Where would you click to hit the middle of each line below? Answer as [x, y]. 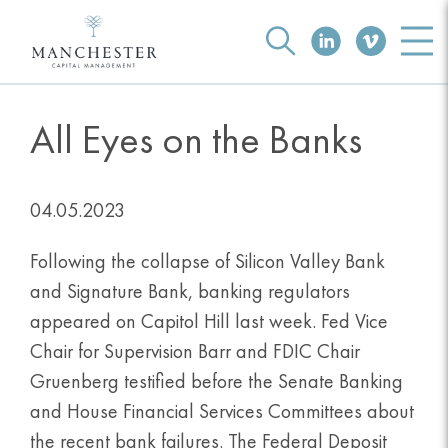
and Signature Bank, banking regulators [190, 291]
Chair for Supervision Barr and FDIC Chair [195, 351]
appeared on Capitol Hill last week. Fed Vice [209, 321]
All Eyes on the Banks [196, 139]
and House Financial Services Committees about [222, 411]
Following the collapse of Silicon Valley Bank [207, 261]
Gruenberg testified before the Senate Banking [216, 381]
